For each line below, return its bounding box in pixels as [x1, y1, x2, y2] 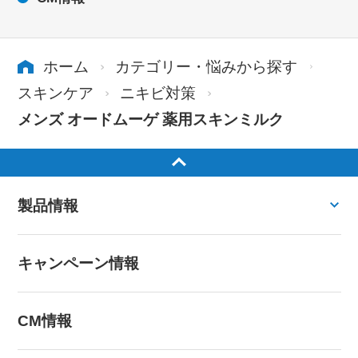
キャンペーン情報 [17, 254, 139, 272]
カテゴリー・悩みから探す [115, 58, 298, 76]
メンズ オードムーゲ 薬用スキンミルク [17, 111, 284, 129]
